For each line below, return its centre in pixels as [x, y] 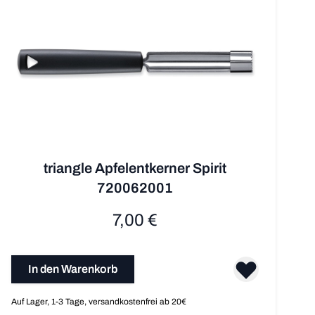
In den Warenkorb [73, 269]
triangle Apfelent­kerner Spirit [135, 168]
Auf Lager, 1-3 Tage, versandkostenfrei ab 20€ [99, 302]
